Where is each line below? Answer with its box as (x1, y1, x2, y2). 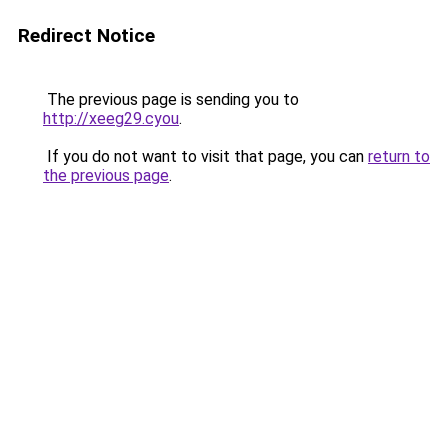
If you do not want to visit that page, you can (43, 147, 368, 166)
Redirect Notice (18, 24, 155, 47)
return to (368, 147, 430, 166)
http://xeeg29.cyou (43, 109, 179, 128)
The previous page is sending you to (43, 90, 299, 109)
